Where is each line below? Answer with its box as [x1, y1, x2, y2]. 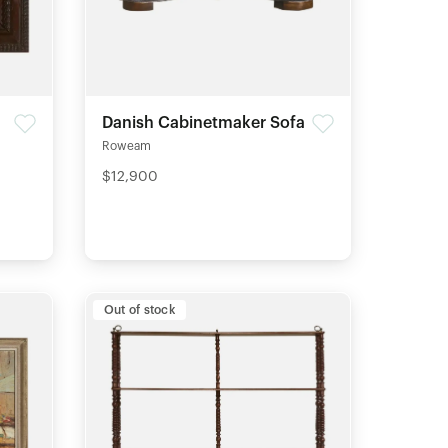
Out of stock [103, 303, 175, 316]
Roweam [101, 139, 151, 152]
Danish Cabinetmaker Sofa [101, 114, 305, 131]
